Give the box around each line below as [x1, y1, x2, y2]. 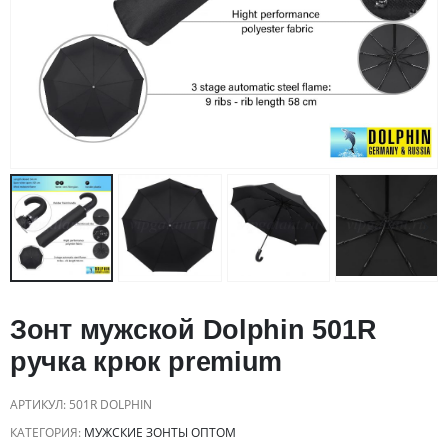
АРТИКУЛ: [10, 396, 69, 414]
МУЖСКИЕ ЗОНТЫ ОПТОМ [84, 424, 236, 442]
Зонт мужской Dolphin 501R [10, 315, 377, 346]
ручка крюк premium [10, 347, 283, 378]
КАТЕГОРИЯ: [10, 424, 84, 442]
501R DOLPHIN [69, 396, 152, 414]
